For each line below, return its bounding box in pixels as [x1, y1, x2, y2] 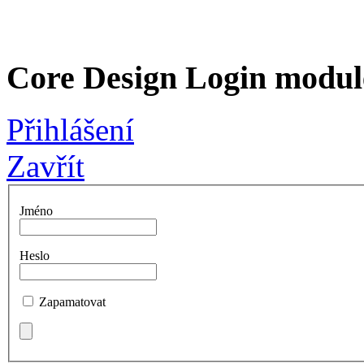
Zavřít [6, 149, 84, 184]
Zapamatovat [39, 295, 106, 310]
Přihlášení [6, 112, 134, 148]
